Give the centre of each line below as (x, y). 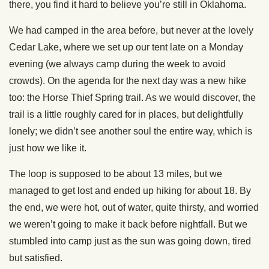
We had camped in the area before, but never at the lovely (131, 31)
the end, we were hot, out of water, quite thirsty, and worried (134, 208)
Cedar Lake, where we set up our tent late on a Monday (126, 47)
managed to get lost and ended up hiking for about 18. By (130, 191)
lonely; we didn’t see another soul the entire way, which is (131, 131)
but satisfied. (36, 258)
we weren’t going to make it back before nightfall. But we (128, 225)
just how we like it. (48, 148)
